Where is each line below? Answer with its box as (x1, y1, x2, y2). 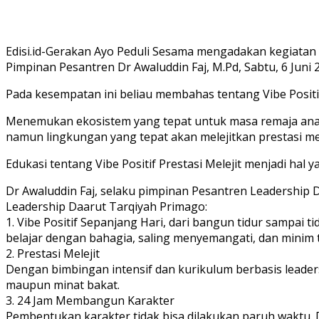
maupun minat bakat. (6, 276, 120, 293)
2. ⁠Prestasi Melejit (6, 245, 100, 261)
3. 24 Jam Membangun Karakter (6, 292, 174, 308)
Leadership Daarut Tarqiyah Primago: (6, 198, 207, 214)
